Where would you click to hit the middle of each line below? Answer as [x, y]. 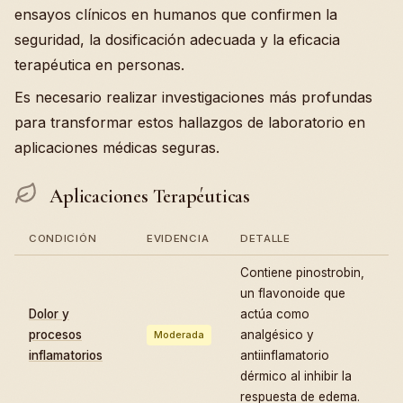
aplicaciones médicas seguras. [117, 148]
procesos [55, 334]
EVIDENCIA [178, 238]
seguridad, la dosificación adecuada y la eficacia [177, 40]
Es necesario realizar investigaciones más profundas [193, 98]
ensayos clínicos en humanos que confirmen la [176, 15]
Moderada [179, 334]
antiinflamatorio [285, 355]
